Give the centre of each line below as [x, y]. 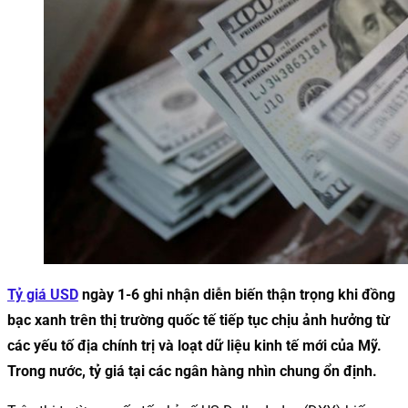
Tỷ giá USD [43, 294]
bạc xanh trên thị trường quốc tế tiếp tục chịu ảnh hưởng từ [199, 320]
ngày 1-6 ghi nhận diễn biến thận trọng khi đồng [237, 294]
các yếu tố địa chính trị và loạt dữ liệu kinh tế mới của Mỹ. [194, 345]
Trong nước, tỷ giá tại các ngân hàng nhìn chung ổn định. [192, 371]
